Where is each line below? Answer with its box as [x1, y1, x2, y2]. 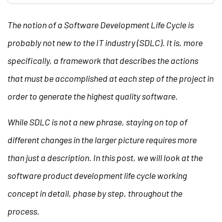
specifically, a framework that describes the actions [7, 55, 198, 66]
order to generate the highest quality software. [7, 90, 178, 102]
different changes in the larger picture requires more [7, 134, 197, 145]
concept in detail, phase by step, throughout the [7, 187, 182, 199]
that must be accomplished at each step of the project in [7, 72, 214, 84]
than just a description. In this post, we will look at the [7, 152, 203, 163]
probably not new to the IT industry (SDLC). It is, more [7, 37, 203, 48]
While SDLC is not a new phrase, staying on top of [7, 116, 187, 127]
